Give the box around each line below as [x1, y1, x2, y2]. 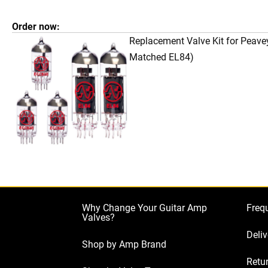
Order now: [12, 20, 60, 32]
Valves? [82, 211, 115, 223]
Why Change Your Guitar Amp [82, 202, 207, 214]
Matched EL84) [129, 51, 194, 63]
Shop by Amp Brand [82, 238, 166, 250]
